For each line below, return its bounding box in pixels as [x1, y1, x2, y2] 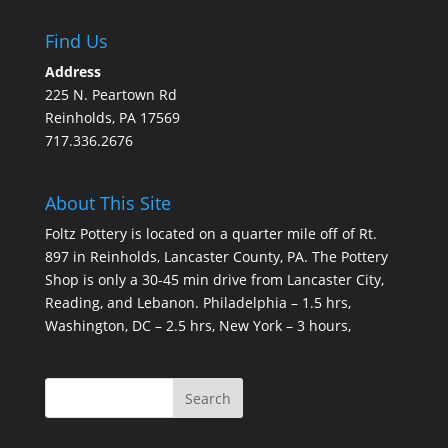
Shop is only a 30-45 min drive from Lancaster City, [44, 269, 384, 289]
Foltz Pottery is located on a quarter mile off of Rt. [44, 223, 377, 243]
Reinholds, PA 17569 [44, 108, 180, 128]
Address [44, 62, 101, 82]
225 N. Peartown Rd [44, 85, 177, 105]
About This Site [44, 190, 171, 215]
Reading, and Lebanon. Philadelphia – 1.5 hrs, [44, 292, 351, 312]
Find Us [44, 29, 108, 54]
